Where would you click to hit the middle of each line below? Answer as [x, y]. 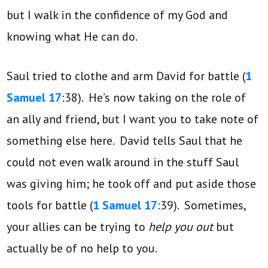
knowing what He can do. [72, 37]
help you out [181, 227]
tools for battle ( [50, 205]
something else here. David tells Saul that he [125, 141]
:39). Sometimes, [202, 205]
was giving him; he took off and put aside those [132, 184]
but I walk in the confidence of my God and [118, 15]
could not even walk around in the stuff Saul [123, 162]
